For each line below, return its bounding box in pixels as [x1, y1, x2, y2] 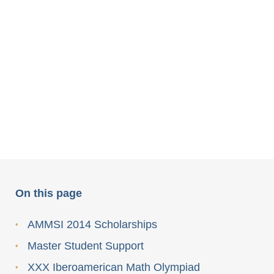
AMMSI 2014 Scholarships [28, 218, 157, 231]
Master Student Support [28, 240, 144, 252]
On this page [15, 187, 82, 199]
